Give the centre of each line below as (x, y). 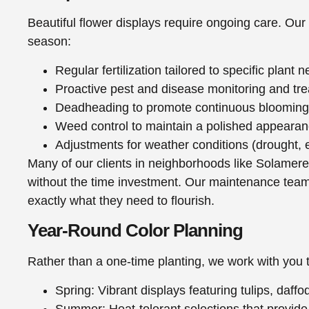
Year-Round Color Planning (135, 231)
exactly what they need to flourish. (121, 200)
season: (49, 42)
